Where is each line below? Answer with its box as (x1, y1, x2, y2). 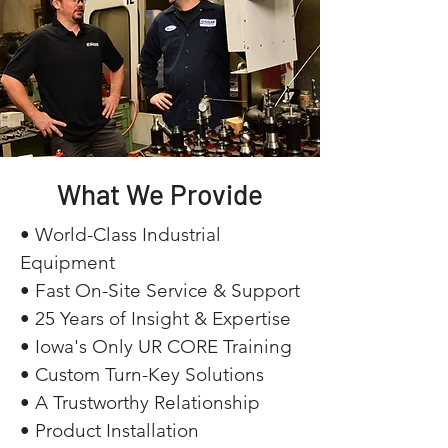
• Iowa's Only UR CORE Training (20, 335, 292, 358)
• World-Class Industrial (20, 223, 221, 246)
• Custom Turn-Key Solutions (20, 363, 264, 386)
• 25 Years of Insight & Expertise (20, 307, 291, 330)
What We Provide (57, 177, 263, 211)
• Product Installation (20, 419, 199, 442)
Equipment (20, 251, 115, 274)
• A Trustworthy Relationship (20, 391, 260, 414)
